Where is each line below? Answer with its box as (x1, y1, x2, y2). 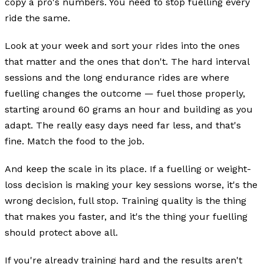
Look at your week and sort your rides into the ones (5, 39, 240, 51)
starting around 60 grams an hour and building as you (5, 103, 253, 115)
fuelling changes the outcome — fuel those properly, (5, 87, 245, 99)
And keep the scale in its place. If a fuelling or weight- (5, 163, 251, 174)
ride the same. (5, 12, 70, 24)
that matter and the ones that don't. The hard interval (5, 55, 249, 67)
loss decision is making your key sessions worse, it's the (5, 179, 258, 190)
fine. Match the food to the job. (5, 135, 144, 147)
